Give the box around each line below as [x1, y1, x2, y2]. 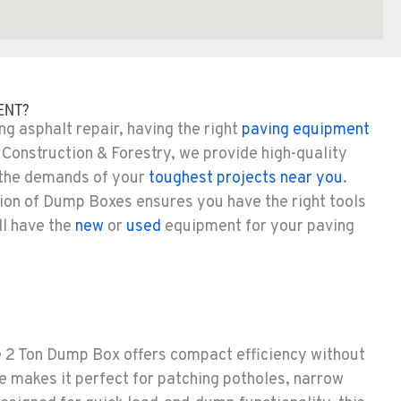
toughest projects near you [148, 168, 343, 190]
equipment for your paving [160, 217, 354, 238]
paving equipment [241, 120, 370, 141]
